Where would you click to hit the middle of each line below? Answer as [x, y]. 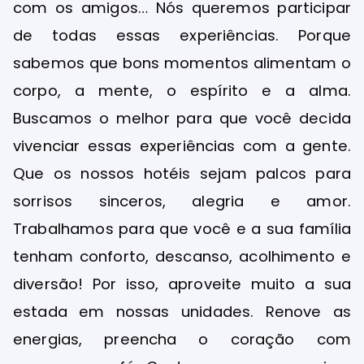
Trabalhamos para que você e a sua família [182, 229]
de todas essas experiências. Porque [182, 36]
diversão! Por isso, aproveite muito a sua [182, 284]
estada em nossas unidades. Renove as [182, 312]
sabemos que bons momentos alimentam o [182, 63]
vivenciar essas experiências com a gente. [182, 146]
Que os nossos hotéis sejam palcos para [182, 174]
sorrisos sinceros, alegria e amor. [182, 201]
